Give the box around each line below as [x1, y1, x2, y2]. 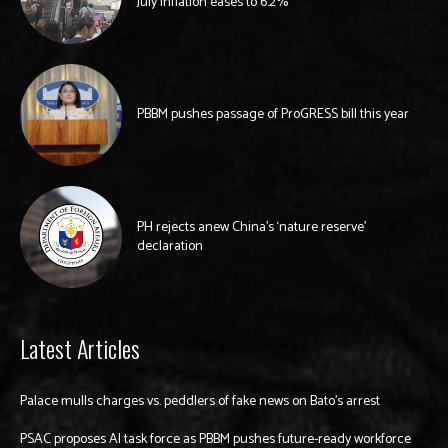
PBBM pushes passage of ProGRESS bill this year [137, 103, 409, 127]
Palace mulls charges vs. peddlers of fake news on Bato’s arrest [20, 389, 380, 413]
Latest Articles [20, 329, 140, 366]
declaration [137, 234, 203, 258]
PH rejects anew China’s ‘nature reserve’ [137, 215, 366, 239]
